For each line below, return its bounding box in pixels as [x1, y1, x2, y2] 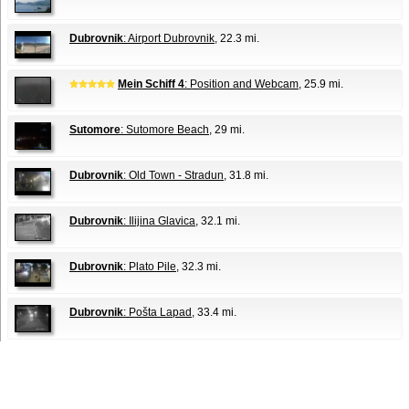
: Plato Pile [123, 260, 176, 273]
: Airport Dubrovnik [123, 32, 215, 45]
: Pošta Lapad [123, 306, 192, 319]
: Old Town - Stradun [123, 169, 224, 182]
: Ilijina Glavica [123, 215, 195, 227]
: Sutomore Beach [121, 123, 209, 136]
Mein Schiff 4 [118, 78, 184, 90]
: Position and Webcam [184, 78, 299, 90]
